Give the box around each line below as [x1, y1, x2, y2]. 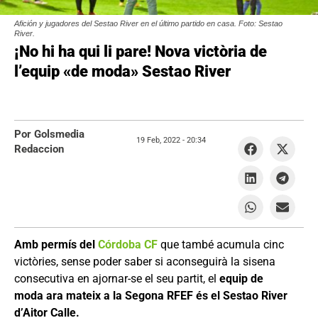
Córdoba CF [98, 238, 158, 251]
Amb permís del [14, 238, 98, 251]
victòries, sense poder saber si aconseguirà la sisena [14, 255, 275, 268]
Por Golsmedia [14, 128, 84, 141]
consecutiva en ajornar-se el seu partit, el [14, 272, 216, 285]
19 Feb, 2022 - [136, 136, 185, 145]
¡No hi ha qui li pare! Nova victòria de [14, 43, 267, 60]
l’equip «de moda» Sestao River [14, 62, 231, 80]
